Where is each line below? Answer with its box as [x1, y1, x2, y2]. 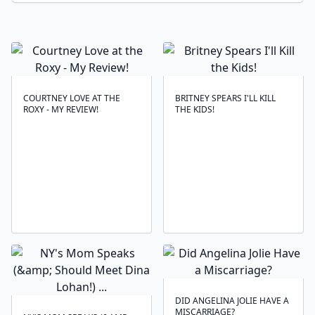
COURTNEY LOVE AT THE [23, 92, 120, 104]
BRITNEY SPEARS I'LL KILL [175, 92, 276, 104]
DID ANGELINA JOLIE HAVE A [175, 295, 289, 307]
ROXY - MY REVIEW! [23, 103, 98, 115]
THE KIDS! [175, 103, 214, 115]
